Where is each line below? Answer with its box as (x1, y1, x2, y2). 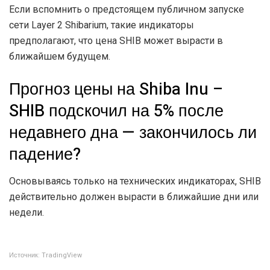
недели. (9, 206, 44, 218)
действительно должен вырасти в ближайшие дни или (9, 190, 259, 202)
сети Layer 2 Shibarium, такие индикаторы (9, 19, 194, 31)
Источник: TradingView (9, 250, 82, 260)
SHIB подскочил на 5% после (9, 99, 224, 124)
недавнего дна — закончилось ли (9, 121, 257, 145)
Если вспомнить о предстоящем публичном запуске (9, 4, 244, 16)
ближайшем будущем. (9, 51, 110, 63)
